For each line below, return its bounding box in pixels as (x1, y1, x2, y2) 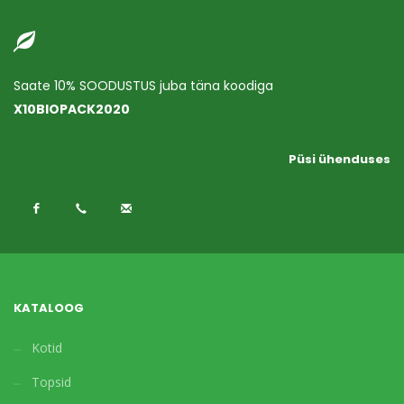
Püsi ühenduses (289, 151, 390, 169)
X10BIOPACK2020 (14, 100, 130, 119)
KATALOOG (14, 299, 84, 317)
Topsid (32, 373, 71, 391)
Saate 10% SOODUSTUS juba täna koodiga (14, 77, 273, 96)
